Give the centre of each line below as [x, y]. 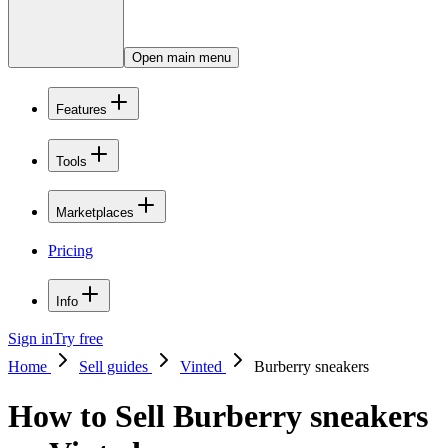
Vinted [203, 367]
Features [81, 109]
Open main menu [181, 58]
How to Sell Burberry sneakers [218, 415]
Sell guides [115, 367]
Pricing [70, 250]
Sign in [30, 339]
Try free [78, 339]
